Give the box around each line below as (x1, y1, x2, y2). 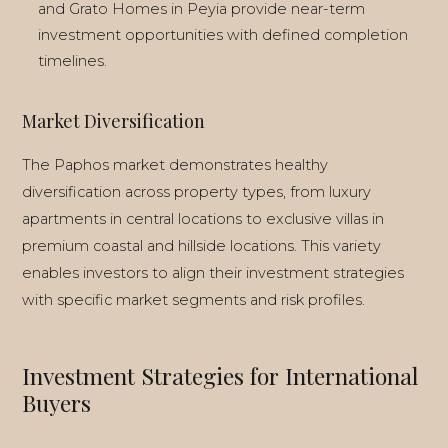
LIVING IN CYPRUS (56, 18, 177, 32)
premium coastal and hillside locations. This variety (22, 237, 381, 255)
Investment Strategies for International (22, 360, 418, 391)
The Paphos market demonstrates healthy (22, 156, 328, 174)
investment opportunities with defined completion (38, 26, 408, 44)
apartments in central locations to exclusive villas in (22, 210, 384, 228)
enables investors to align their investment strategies (22, 264, 404, 282)
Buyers (22, 387, 91, 418)
